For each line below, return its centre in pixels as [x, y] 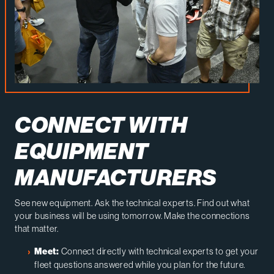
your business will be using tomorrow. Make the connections [132, 216]
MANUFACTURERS [116, 178]
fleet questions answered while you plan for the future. [140, 265]
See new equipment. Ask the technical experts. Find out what [132, 203]
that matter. [37, 229]
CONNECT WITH [101, 126]
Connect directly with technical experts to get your [159, 251]
